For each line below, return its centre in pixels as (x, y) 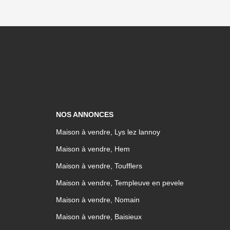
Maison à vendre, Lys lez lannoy (108, 132)
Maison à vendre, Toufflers (99, 166)
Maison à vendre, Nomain (98, 200)
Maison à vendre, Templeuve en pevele (120, 183)
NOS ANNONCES (84, 114)
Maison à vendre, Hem (93, 149)
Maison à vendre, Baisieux (99, 217)
